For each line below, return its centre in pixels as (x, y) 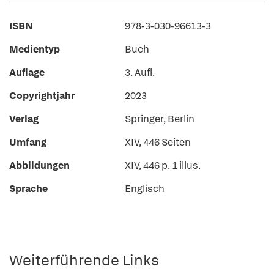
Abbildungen (39, 165)
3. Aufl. (140, 72)
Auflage (27, 72)
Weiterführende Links (84, 260)
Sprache (28, 189)
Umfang (28, 142)
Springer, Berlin (160, 119)
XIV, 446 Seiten (158, 142)
